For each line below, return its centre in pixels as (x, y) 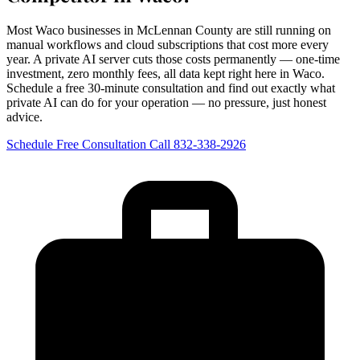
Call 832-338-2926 (198, 144)
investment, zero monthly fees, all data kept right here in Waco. (166, 73)
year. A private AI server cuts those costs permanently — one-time (173, 59)
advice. (25, 117)
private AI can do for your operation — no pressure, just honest (166, 102)
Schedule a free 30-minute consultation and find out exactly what (171, 88)
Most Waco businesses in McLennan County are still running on (169, 30)
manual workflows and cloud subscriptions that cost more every (168, 44)
